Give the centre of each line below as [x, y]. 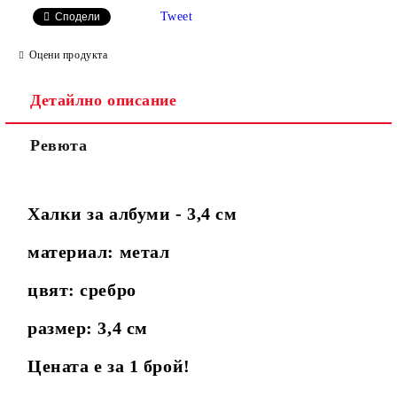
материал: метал [99, 252]
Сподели [78, 17]
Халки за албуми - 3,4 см [132, 214]
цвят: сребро [82, 290]
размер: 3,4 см [88, 328]
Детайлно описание [104, 101]
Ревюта [59, 146]
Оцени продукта [68, 54]
